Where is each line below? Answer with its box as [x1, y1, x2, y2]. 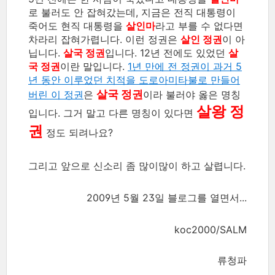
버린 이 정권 [28, 88, 83, 101]
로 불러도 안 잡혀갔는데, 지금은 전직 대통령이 [28, 6, 236, 18]
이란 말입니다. [60, 60, 128, 72]
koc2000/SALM [174, 223, 247, 236]
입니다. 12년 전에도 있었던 [105, 46, 228, 59]
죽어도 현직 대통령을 [28, 19, 126, 32]
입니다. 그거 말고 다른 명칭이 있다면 [28, 106, 196, 119]
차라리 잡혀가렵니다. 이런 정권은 [28, 33, 180, 45]
